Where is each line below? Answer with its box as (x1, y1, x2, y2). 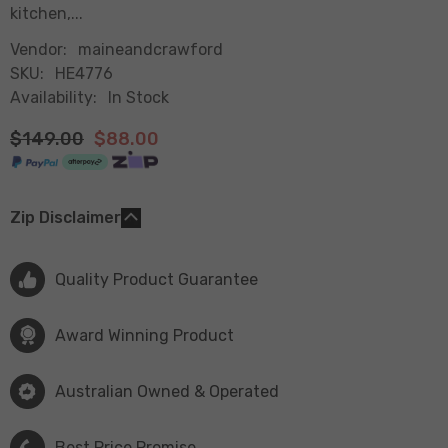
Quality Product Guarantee (55, 269, 258, 289)
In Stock (108, 87, 169, 107)
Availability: (10, 87, 97, 107)
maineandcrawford (78, 39, 223, 59)
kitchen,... (10, 3, 83, 23)
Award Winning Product (55, 325, 234, 345)
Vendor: (10, 39, 67, 59)
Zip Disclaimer (10, 207, 121, 227)
